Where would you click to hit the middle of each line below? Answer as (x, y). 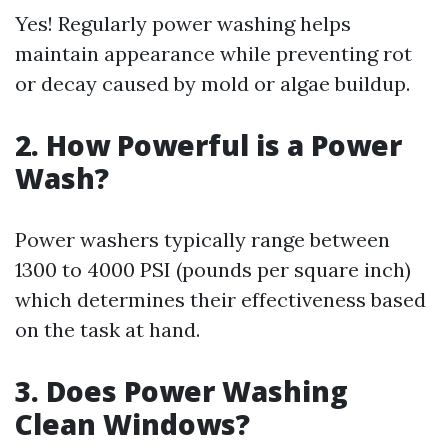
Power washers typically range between (202, 239)
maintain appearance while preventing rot (213, 53)
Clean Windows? (132, 424)
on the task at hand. (107, 329)
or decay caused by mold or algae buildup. (212, 83)
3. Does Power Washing (181, 391)
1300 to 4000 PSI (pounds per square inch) (213, 269)
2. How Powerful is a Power (208, 145)
